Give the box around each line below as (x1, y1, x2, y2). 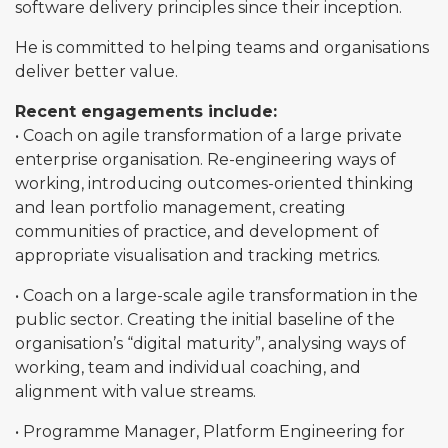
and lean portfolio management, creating (15, 198, 346, 217)
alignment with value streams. (15, 382, 256, 401)
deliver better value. (15, 62, 178, 81)
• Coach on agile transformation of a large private (15, 126, 402, 145)
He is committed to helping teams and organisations (15, 38, 429, 57)
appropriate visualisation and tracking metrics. (15, 246, 380, 265)
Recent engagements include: (15, 102, 277, 121)
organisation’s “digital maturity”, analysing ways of (15, 334, 406, 353)
